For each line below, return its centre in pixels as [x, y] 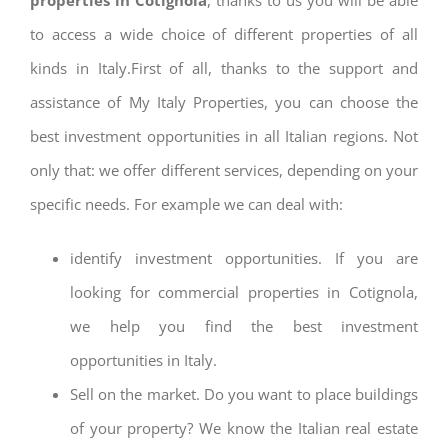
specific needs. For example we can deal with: [186, 203]
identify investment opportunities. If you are [244, 257]
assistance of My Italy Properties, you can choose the [224, 101]
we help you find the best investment [244, 325]
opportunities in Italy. [143, 359]
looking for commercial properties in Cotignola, [244, 291]
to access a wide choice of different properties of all [224, 33]
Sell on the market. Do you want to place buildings [244, 393]
